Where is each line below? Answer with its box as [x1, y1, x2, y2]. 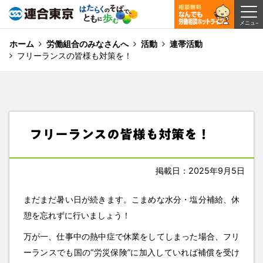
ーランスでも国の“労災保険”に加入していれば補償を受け [23, 247, 240, 257]
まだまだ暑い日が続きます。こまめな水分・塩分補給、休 [23, 194, 240, 205]
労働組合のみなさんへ [46, 39, 129, 49]
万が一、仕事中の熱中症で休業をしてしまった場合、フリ [23, 231, 240, 241]
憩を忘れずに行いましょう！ [23, 210, 130, 221]
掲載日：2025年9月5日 [156, 165, 245, 176]
